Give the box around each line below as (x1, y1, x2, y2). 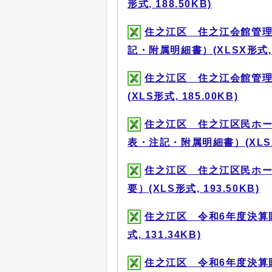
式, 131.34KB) (127, 229, 202, 240)
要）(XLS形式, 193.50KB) (127, 183, 260, 194)
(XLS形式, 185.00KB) (127, 90, 239, 101)
